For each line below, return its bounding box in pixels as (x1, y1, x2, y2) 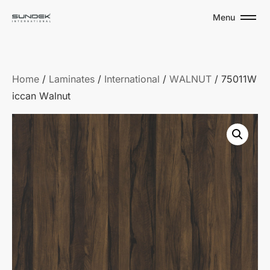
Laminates (49, 73, 95, 86)
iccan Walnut (12, 90, 71, 102)
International (104, 73, 160, 86)
